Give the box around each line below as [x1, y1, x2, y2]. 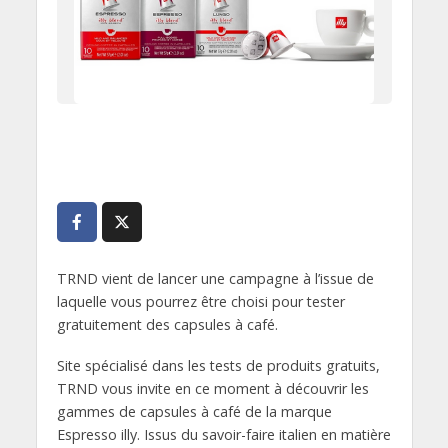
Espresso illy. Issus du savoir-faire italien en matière [56, 424, 391, 444]
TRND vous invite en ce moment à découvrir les [56, 378, 369, 398]
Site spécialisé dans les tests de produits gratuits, [56, 355, 380, 375]
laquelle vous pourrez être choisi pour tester [56, 292, 345, 311]
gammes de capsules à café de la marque [56, 401, 332, 421]
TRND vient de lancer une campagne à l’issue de [56, 269, 374, 288]
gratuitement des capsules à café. [56, 315, 278, 334]
